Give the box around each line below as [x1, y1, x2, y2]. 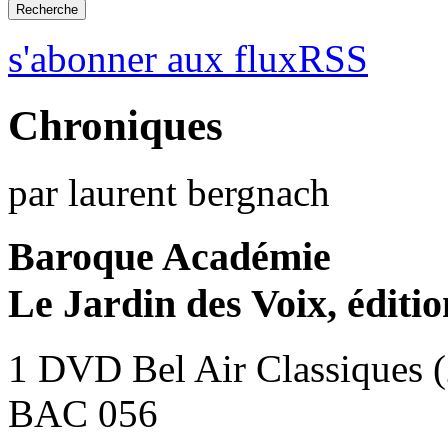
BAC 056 [8, 392, 158, 436]
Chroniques [8, 101, 223, 149]
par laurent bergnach [8, 170, 330, 214]
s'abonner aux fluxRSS [8, 36, 368, 80]
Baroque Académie [8, 234, 331, 280]
